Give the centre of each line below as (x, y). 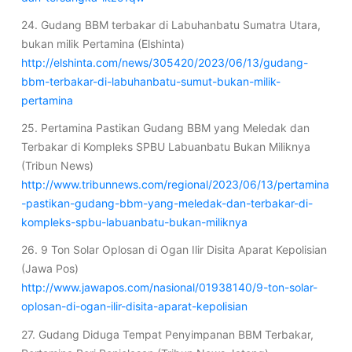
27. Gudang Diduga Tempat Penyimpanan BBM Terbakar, (167, 334)
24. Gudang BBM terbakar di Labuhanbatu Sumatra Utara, (170, 24)
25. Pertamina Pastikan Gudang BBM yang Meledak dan (165, 128)
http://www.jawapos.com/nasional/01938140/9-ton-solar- (169, 288)
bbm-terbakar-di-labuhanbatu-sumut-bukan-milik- (150, 81)
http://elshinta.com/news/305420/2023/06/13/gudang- (164, 62)
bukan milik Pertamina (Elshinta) (103, 43)
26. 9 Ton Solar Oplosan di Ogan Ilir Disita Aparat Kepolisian (174, 250)
